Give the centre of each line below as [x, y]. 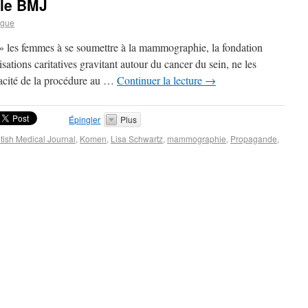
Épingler [85, 119]
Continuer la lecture [161, 80]
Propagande [254, 139]
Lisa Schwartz [137, 139]
